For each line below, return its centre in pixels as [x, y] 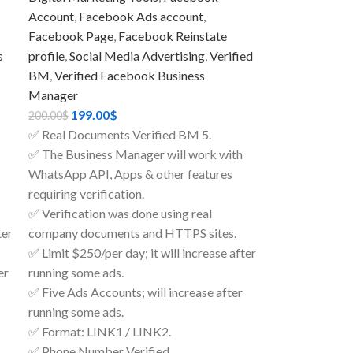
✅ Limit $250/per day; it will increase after [143, 253]
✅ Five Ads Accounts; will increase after [136, 292]
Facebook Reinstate [173, 36]
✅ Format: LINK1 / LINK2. [100, 332]
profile [47, 56]
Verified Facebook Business [130, 76]
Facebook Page [71, 36]
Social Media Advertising [137, 56]
